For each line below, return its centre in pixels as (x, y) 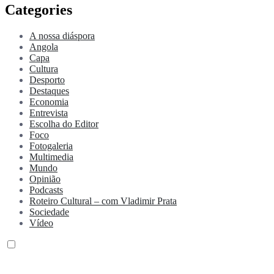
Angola (44, 46)
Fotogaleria (51, 146)
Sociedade (49, 212)
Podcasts (46, 190)
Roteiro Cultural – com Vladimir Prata (103, 201)
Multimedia (51, 157)
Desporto (47, 80)
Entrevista (49, 113)
